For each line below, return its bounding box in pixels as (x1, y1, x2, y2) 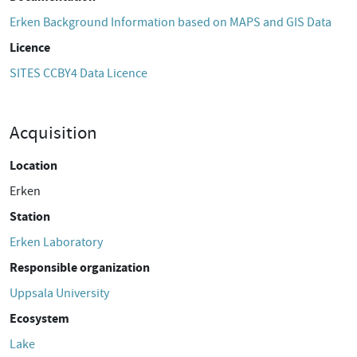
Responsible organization (10, 259, 150, 276)
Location (10, 157, 57, 174)
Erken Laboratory (10, 234, 103, 250)
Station (10, 208, 50, 225)
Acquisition (10, 120, 97, 144)
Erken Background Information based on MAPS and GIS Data (10, 14, 331, 30)
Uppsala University (10, 285, 109, 301)
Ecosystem (10, 310, 69, 327)
